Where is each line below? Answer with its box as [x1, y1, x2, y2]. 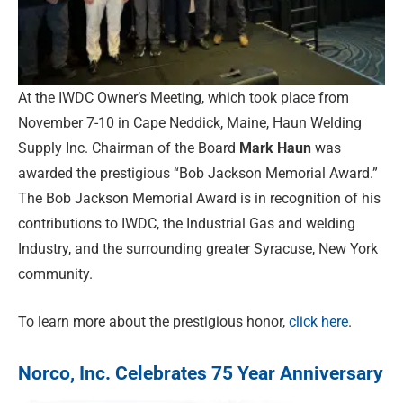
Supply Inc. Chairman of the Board [18, 139, 239, 157]
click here [289, 312, 348, 330]
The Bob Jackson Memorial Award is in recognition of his [18, 190, 381, 208]
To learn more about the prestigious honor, [18, 312, 289, 330]
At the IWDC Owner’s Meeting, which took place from [18, 89, 349, 107]
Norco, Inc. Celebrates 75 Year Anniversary [18, 362, 383, 384]
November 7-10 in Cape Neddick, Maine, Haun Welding [18, 114, 362, 132]
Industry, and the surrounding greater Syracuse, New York [18, 240, 378, 258]
